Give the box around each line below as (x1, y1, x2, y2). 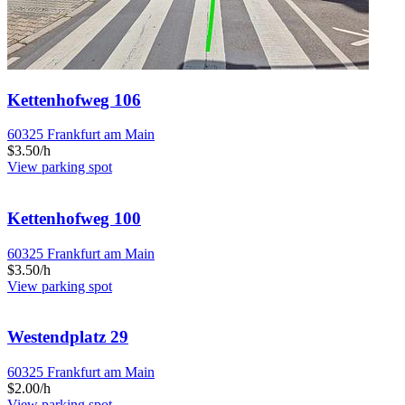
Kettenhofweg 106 (7, 89, 141, 109)
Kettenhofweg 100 (7, 209, 141, 229)
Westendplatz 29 (7, 327, 128, 347)
